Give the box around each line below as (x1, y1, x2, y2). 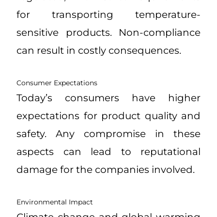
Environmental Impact (16, 198, 93, 207)
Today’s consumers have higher (16, 92, 201, 104)
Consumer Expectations (16, 78, 97, 88)
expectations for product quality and (16, 110, 201, 122)
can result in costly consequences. (16, 45, 181, 57)
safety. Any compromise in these (16, 128, 201, 140)
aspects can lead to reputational (16, 146, 201, 158)
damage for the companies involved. (16, 164, 195, 176)
